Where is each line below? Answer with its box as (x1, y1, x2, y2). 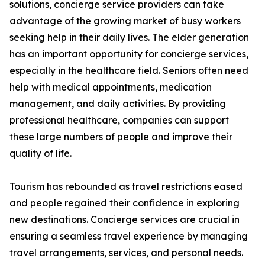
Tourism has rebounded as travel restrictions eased (9, 180, 243, 193)
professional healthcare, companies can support (9, 114, 229, 127)
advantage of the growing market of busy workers (9, 15, 241, 27)
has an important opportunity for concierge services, (9, 48, 248, 60)
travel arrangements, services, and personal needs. (9, 247, 243, 259)
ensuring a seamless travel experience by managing (9, 230, 248, 243)
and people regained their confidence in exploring (9, 197, 240, 209)
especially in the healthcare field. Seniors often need (9, 64, 248, 77)
